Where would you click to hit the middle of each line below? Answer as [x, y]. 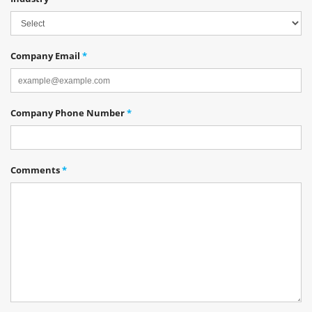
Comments [36, 170]
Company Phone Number [69, 113]
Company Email [46, 56]
